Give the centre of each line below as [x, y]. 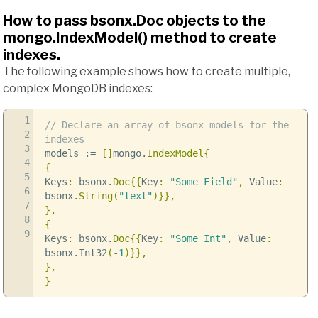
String [95, 196]
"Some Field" [203, 182]
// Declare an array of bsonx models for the [166, 125]
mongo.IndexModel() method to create [140, 38]
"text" [135, 196]
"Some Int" [198, 239]
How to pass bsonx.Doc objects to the [135, 21]
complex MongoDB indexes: [78, 89]
